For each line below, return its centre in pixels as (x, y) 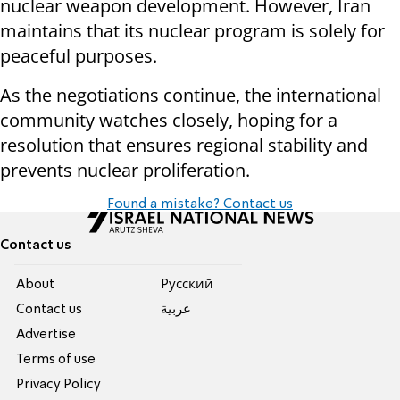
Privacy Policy (59, 384)
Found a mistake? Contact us (200, 204)
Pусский (187, 284)
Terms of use (56, 359)
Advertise (46, 334)
